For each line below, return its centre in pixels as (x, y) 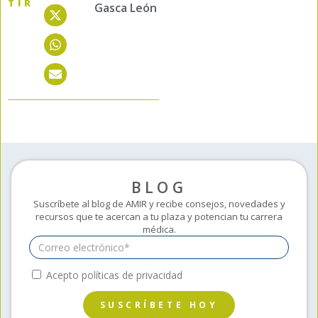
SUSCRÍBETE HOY (159, 305)
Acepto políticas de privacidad (114, 275)
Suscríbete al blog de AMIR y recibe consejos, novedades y (159, 204)
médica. (159, 229)
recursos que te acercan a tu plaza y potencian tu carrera (159, 216)
